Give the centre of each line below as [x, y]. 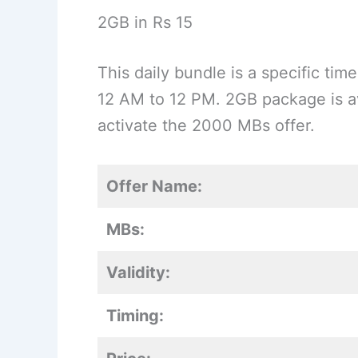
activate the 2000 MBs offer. [206, 126]
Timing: [135, 316]
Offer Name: [154, 187]
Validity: [138, 273]
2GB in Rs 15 [145, 23]
